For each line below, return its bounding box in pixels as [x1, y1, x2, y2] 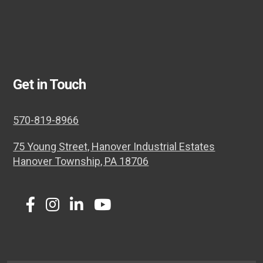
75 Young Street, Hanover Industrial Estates [13, 140, 215, 153]
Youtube [102, 202, 159, 220]
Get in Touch [13, 76, 86, 93]
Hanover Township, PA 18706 [13, 155, 149, 168]
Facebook [29, 202, 96, 220]
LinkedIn [76, 202, 133, 220]
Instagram [52, 202, 121, 220]
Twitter [14, 202, 62, 220]
